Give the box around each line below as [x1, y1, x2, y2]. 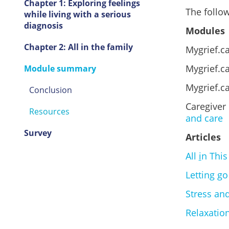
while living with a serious [24, 9, 131, 20]
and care [185, 112, 223, 124]
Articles [185, 131, 221, 143]
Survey [24, 127, 52, 139]
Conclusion [29, 84, 72, 96]
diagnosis [24, 20, 63, 31]
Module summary [24, 63, 96, 74]
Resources [29, 106, 70, 117]
